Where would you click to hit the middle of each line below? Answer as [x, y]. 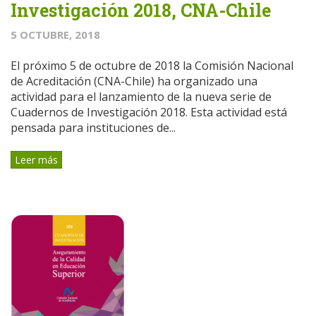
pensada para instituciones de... [93, 127]
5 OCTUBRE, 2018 [55, 34]
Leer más [36, 159]
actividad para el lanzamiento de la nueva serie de [141, 96]
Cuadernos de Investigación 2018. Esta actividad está [149, 112]
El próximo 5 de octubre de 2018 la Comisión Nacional [152, 65]
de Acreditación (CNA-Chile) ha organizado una [134, 81]
